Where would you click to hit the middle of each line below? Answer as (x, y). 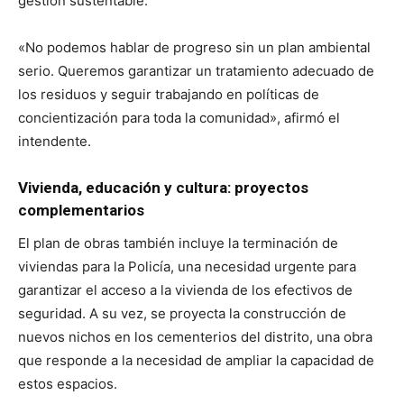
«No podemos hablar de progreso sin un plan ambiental (194, 47)
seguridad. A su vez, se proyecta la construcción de (182, 313)
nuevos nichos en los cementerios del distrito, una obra (195, 336)
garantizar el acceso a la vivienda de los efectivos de (185, 289)
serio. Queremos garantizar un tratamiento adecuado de (196, 70)
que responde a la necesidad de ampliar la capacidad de (196, 360)
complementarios (81, 210)
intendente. (55, 141)
